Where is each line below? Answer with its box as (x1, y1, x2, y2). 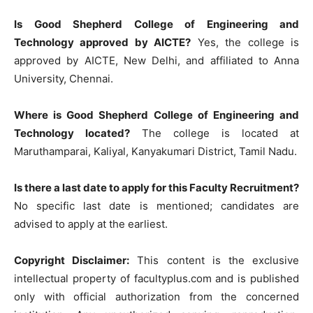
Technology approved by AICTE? (14, 35, 191, 49)
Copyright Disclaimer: (14, 253, 130, 267)
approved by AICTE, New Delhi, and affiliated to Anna (14, 53, 299, 67)
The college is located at (130, 126, 299, 140)
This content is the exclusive (129, 253, 300, 267)
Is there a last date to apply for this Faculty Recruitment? (14, 180, 299, 194)
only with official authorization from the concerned (14, 289, 299, 303)
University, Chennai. (14, 71, 113, 85)
